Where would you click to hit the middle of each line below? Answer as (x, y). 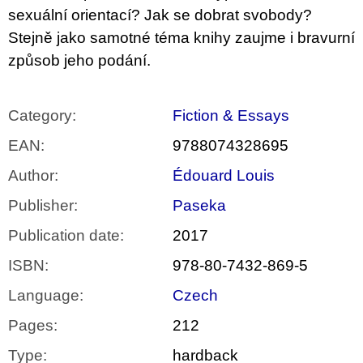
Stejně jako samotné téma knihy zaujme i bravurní (181, 38)
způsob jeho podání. (79, 61)
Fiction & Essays (231, 116)
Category (40, 116)
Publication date (64, 236)
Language (44, 296)
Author (31, 176)
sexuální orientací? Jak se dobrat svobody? (160, 15)
